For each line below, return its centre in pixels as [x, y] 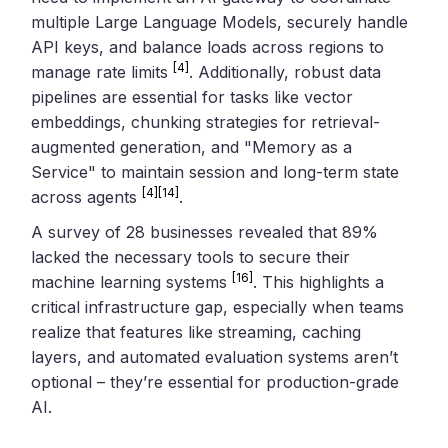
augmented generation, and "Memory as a [192, 146]
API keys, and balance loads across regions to [208, 46]
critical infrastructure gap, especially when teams [218, 306]
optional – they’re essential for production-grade [215, 381]
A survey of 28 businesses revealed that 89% [205, 231]
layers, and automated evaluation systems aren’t [215, 356]
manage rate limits [102, 71]
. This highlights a [319, 281]
